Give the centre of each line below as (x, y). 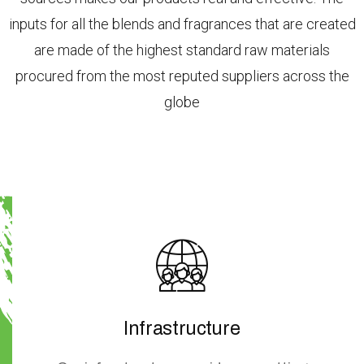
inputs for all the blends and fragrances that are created (182, 24)
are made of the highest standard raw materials (182, 50)
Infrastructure (182, 328)
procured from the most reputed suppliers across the (182, 76)
